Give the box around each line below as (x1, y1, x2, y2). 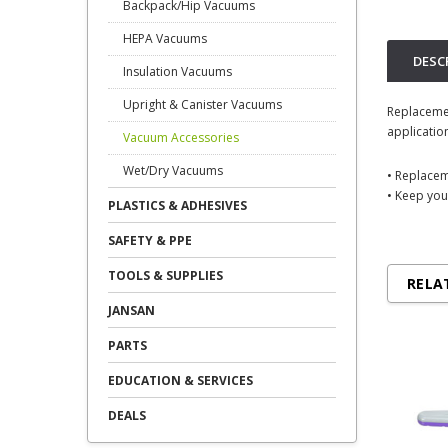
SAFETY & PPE (108, 232, 192, 249)
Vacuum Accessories (123, 129, 239, 146)
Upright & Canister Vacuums (123, 96, 282, 113)
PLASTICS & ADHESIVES (108, 197, 247, 214)
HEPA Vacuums (123, 30, 207, 47)
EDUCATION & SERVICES (108, 372, 253, 389)
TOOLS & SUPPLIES (108, 267, 223, 284)
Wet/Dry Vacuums (123, 162, 223, 179)
